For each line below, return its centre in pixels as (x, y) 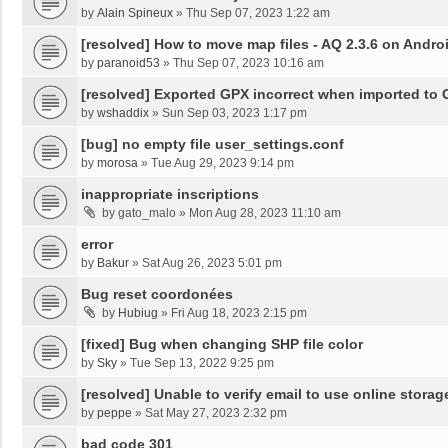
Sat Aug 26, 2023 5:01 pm (212, 263)
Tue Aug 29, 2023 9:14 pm (222, 163)
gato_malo (147, 213)
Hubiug (138, 313)
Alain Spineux (135, 13)
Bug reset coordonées (157, 294)
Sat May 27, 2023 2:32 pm (216, 413)
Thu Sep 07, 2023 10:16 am (248, 63)
